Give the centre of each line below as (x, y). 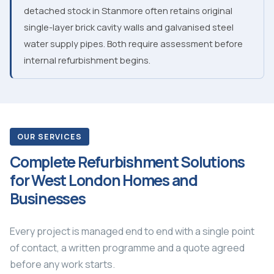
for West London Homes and (104, 180)
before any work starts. (62, 264)
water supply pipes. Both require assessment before (133, 43)
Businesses (48, 198)
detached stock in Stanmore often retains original (128, 10)
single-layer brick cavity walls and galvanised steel (129, 27)
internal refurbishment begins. (87, 60)
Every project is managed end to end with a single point (132, 231)
